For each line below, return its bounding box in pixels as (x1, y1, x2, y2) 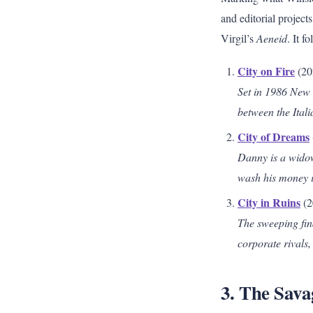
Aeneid (256, 31, 287, 45)
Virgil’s (221, 31, 256, 45)
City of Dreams (238, 129, 310, 145)
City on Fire (238, 63, 295, 79)
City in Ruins (238, 194, 300, 210)
